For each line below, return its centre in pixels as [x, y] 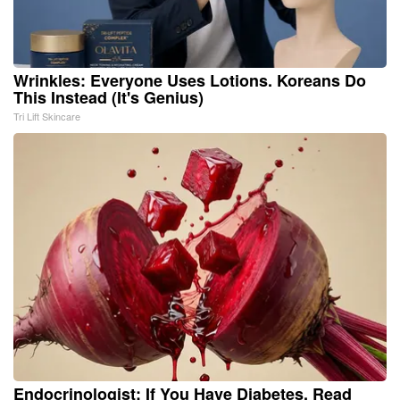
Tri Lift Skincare [47, 117]
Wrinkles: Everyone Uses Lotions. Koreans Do [190, 81]
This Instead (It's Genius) [108, 98]
